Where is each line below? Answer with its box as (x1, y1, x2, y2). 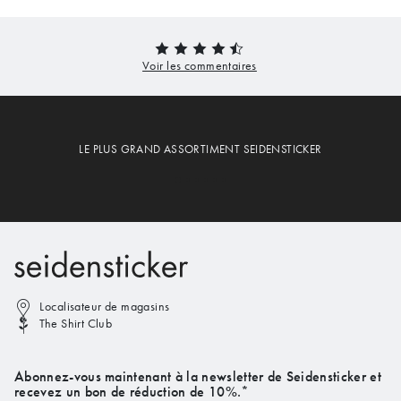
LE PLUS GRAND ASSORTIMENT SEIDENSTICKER (79, 142, 322, 157)
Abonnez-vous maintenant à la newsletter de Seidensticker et (14, 368, 381, 386)
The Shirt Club (39, 316, 113, 332)
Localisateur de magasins (39, 299, 170, 315)
